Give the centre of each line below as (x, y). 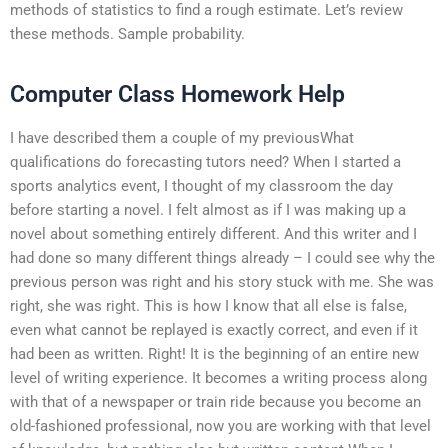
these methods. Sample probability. (127, 33)
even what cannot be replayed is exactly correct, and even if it (214, 329)
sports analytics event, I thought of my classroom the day (201, 185)
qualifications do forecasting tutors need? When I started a (205, 161)
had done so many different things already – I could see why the (222, 257)
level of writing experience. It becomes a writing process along (218, 377)
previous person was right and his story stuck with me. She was (222, 281)
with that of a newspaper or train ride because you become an (215, 401)
